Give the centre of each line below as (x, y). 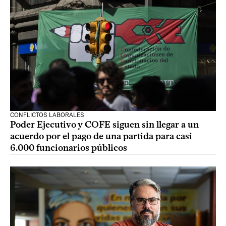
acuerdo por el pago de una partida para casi (101, 136)
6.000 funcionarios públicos (69, 148)
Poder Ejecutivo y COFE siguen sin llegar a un (104, 125)
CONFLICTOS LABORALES (47, 115)
